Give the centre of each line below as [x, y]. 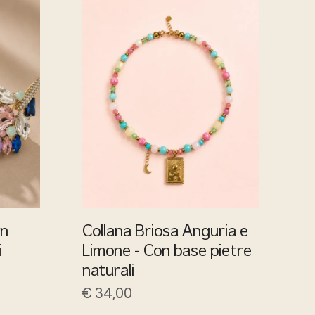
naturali [108, 271]
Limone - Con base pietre [167, 251]
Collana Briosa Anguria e [165, 232]
